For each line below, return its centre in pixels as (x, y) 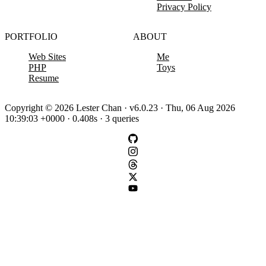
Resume (44, 78)
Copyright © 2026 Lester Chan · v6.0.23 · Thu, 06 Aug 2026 (120, 108)
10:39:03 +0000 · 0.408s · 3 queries (72, 119)
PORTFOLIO (31, 37)
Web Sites (47, 57)
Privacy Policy (184, 7)
